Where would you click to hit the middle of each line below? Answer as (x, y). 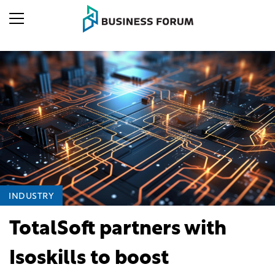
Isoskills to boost (89, 259)
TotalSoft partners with (118, 229)
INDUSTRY (31, 196)
